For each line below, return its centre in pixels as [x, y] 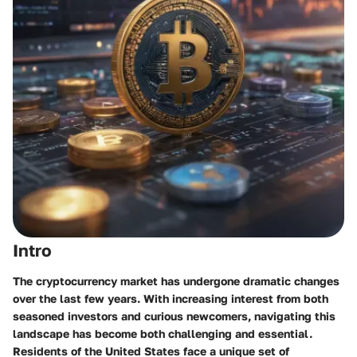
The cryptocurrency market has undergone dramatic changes [176, 280]
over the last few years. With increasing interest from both [171, 298]
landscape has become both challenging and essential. [163, 333]
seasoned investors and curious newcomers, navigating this [174, 316]
